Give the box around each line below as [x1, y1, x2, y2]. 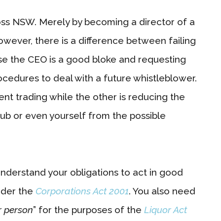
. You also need [129, 185, 195, 196]
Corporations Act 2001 [36, 185, 129, 196]
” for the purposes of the [33, 204, 142, 215]
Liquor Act [142, 204, 187, 215]
